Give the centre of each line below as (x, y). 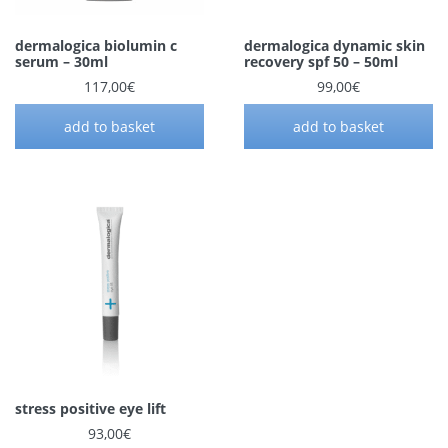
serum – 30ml (61, 61)
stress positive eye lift (90, 408)
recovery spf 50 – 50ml (321, 61)
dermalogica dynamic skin (334, 45)
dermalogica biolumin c (96, 45)
